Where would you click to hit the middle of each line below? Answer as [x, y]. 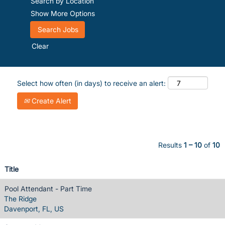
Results [171, 145]
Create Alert [50, 100]
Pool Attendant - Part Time [48, 188]
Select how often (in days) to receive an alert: [91, 83]
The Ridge [20, 198]
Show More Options [63, 13]
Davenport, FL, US [34, 208]
